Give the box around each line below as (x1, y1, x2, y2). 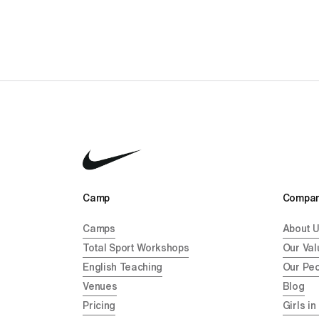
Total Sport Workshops (83, 243, 189, 253)
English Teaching (83, 262, 163, 273)
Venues (83, 281, 117, 292)
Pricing (83, 300, 115, 311)
